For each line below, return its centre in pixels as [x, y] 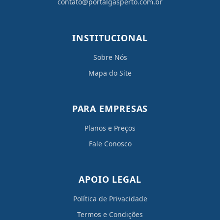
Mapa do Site [110, 73]
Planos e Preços [110, 128]
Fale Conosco [110, 144]
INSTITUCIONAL [110, 38]
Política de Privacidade [110, 199]
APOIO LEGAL [110, 179]
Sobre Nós [110, 57]
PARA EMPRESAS [110, 109]
